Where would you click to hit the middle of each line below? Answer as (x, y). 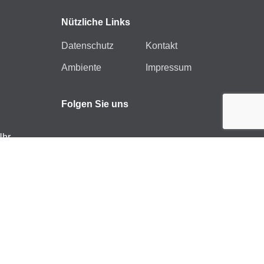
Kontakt (162, 45)
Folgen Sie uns (95, 104)
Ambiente (81, 67)
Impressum (169, 67)
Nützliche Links (95, 22)
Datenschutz (87, 45)
